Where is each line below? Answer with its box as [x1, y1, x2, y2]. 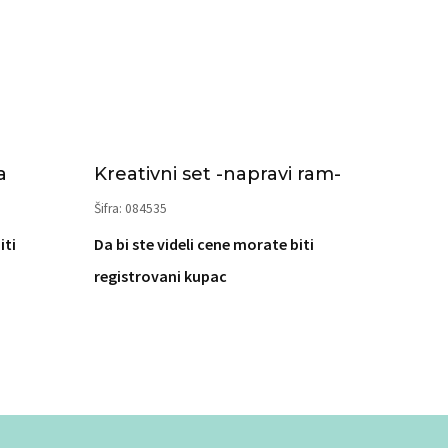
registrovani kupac [94, 266, 227, 286]
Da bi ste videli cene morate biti [94, 234, 314, 254]
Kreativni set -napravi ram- [94, 163, 341, 185]
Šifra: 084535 [94, 200, 167, 217]
